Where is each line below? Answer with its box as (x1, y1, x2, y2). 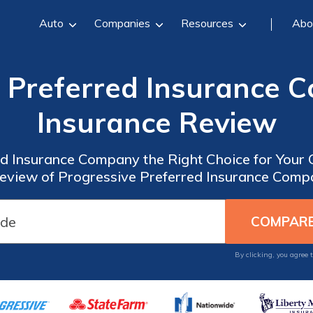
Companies (94, 15, 150, 30)
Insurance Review (36, 105, 277, 140)
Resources (180, 15, 233, 30)
